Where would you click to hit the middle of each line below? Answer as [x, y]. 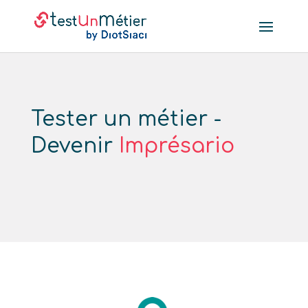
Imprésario [176, 146]
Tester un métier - [126, 119]
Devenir [75, 146]
